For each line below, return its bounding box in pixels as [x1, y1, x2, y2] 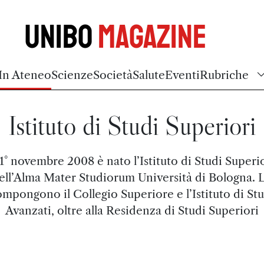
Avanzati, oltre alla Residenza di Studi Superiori [5, 203, 259, 217]
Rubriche [200, 68, 249, 82]
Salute [133, 68, 165, 82]
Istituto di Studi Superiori [8, 110, 256, 142]
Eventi [165, 68, 200, 82]
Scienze [51, 68, 93, 82]
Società [93, 68, 133, 82]
